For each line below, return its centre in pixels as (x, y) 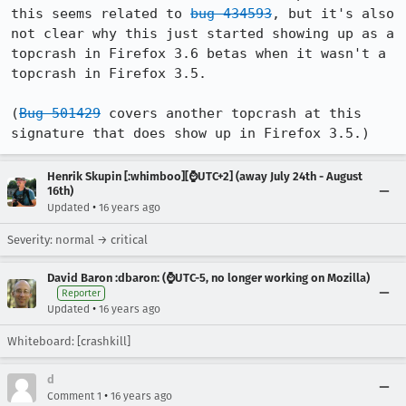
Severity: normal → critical (77, 240)
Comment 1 (74, 396)
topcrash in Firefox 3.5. (109, 73)
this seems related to (101, 14)
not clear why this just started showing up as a (203, 34)
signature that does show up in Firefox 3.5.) (190, 133)
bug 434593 (231, 14)
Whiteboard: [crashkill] (69, 341)
